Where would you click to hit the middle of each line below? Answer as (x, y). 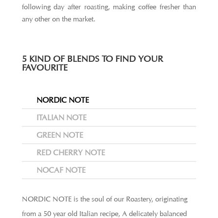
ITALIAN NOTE (61, 118)
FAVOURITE (45, 68)
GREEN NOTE (60, 135)
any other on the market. (58, 19)
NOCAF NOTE (61, 170)
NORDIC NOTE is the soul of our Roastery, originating (104, 199)
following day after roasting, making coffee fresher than (109, 7)
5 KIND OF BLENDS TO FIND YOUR (92, 59)
